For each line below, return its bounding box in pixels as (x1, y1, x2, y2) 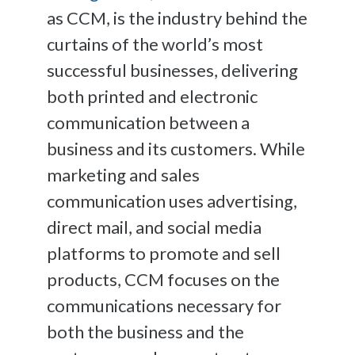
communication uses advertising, (47, 189, 297, 212)
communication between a (47, 111, 250, 133)
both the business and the (47, 320, 244, 342)
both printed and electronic (47, 85, 258, 107)
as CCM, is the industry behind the (47, 6, 307, 29)
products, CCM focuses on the (47, 268, 280, 290)
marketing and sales (47, 163, 200, 185)
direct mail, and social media (47, 216, 261, 238)
